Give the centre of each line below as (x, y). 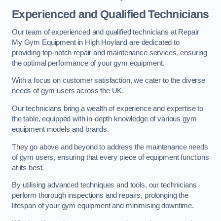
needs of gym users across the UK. (68, 91)
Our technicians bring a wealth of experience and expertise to (108, 108)
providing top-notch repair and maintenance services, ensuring (110, 53)
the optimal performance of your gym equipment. (88, 63)
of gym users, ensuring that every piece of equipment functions (110, 157)
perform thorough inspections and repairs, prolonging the (100, 196)
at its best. (28, 167)
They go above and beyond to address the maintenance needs (110, 147)
